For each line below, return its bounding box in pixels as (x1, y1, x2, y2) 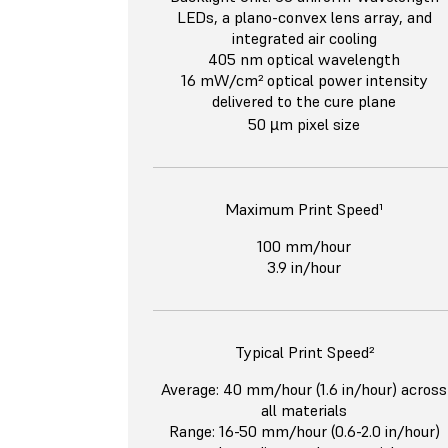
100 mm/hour (257, 236, 351, 257)
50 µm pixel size (248, 114, 360, 135)
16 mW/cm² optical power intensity (180, 70, 428, 91)
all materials (261, 400, 347, 421)
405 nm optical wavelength (208, 49, 400, 70)
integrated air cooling (231, 28, 377, 49)
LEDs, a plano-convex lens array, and (176, 7, 432, 28)
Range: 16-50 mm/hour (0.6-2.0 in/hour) (168, 421, 440, 442)
